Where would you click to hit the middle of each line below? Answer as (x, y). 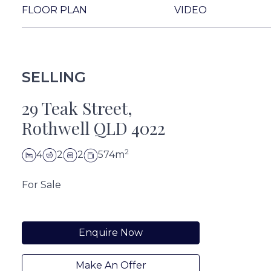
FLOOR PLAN (54, 10)
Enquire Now (111, 232)
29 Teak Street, (77, 108)
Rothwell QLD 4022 (93, 128)
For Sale (41, 184)
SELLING (54, 77)
